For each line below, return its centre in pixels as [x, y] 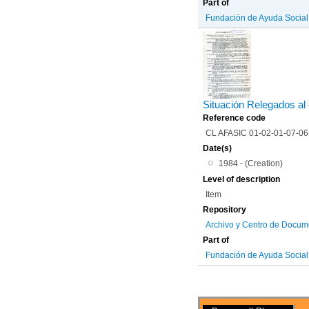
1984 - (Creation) [250, 163]
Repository [225, 210]
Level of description [242, 180]
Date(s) [218, 148]
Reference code [235, 118]
